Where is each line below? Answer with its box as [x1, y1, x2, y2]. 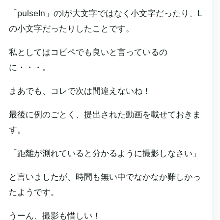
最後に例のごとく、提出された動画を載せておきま [8, 110, 201, 119]
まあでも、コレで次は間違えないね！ [8, 86, 151, 96]
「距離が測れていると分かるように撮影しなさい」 [8, 148, 201, 158]
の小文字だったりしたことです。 [8, 24, 134, 33]
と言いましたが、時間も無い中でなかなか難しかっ [8, 172, 201, 182]
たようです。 [8, 187, 59, 197]
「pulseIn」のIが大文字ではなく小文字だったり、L [8, 8, 202, 18]
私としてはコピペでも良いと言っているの [8, 47, 167, 57]
